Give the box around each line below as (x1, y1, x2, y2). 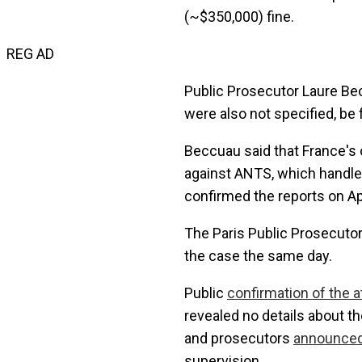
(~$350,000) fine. (184, 8, 294, 26)
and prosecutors (184, 330, 293, 347)
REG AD (6, 45, 54, 63)
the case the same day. (184, 247, 332, 265)
